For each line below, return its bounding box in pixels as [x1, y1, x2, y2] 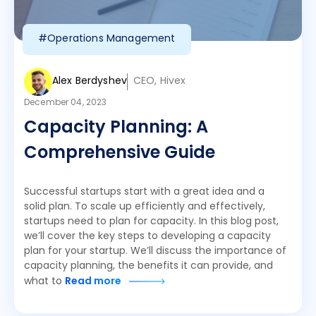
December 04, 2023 [24, 96, 107, 110]
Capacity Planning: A [24, 114, 208, 142]
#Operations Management [38, 31, 176, 47]
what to [24, 274, 65, 290]
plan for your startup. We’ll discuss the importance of [24, 243, 286, 260]
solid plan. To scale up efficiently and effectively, [24, 199, 265, 215]
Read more [65, 274, 123, 290]
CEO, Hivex [133, 73, 186, 90]
